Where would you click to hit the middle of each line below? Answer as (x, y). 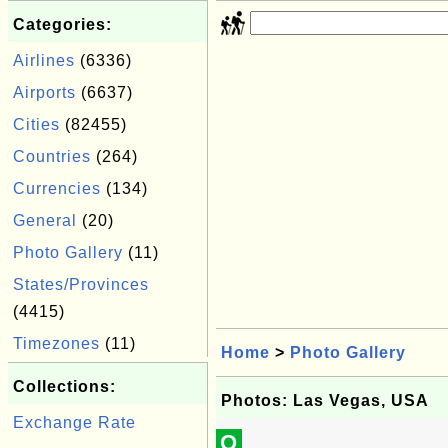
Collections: (64, 386)
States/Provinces (81, 284)
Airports (44, 92)
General (45, 220)
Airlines (44, 60)
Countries (52, 156)
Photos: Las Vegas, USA (325, 400)
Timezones (56, 343)
